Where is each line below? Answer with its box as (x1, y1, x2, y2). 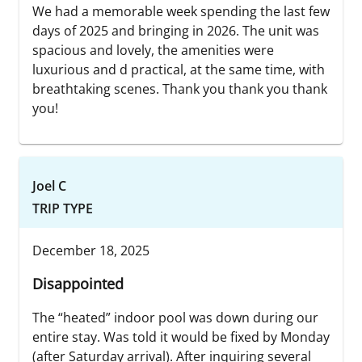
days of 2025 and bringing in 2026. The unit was (32, 21, 319, 40)
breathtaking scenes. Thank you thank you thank (32, 79, 327, 98)
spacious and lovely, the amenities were (32, 40, 274, 59)
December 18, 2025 (32, 241, 149, 259)
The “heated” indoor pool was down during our (32, 308, 318, 326)
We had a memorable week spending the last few (32, 2, 330, 20)
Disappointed (32, 273, 124, 293)
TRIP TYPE (32, 199, 93, 217)
